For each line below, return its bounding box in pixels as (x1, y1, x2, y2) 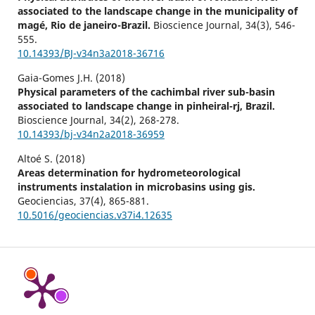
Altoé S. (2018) (17, 152, 85, 166)
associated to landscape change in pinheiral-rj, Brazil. (17, 99, 275, 113)
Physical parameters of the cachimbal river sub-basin (17, 85, 275, 99)
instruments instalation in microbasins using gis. (17, 180, 255, 194)
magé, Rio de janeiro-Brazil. (17, 18, 153, 32)
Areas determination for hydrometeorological (17, 166, 240, 180)
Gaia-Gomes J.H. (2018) (17, 71, 125, 85)
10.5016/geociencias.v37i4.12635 (17, 208, 172, 222)
